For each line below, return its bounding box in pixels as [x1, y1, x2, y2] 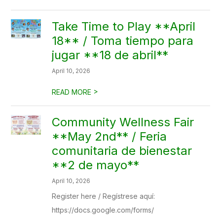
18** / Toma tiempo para [52, 34, 194, 48]
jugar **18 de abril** [52, 48, 169, 62]
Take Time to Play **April [52, 19, 196, 34]
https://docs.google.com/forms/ [52, 206, 154, 214]
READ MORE [52, 88, 94, 96]
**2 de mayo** [52, 158, 140, 172]
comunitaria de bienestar [52, 144, 192, 158]
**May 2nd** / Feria [52, 129, 167, 144]
